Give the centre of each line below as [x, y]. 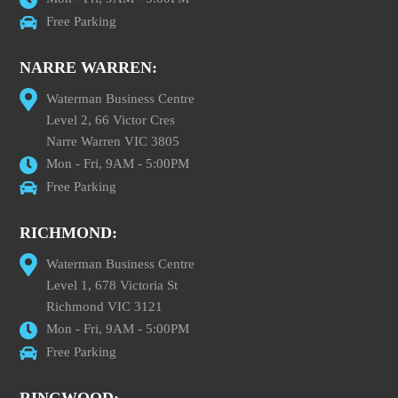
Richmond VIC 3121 [105, 306]
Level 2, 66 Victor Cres [111, 120]
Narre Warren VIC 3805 [113, 141]
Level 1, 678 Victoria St [112, 285]
